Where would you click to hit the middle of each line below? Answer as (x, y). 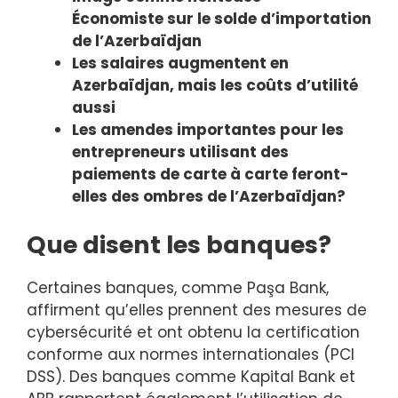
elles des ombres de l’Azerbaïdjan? (209, 197)
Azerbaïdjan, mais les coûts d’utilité (215, 86)
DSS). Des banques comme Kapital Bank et (191, 376)
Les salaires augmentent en (180, 64)
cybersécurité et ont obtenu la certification (193, 332)
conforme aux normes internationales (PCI (191, 354)
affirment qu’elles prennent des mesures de (197, 310)
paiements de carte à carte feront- (211, 175)
